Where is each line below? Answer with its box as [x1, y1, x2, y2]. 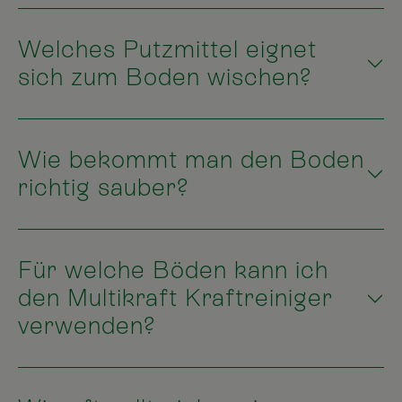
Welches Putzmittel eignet [18, 36, 317, 64]
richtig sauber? [18, 174, 189, 202]
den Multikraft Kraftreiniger [18, 284, 333, 312]
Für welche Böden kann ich [18, 257, 328, 284]
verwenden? [18, 312, 156, 340]
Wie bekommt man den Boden [18, 146, 364, 174]
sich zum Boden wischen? [18, 64, 312, 92]
